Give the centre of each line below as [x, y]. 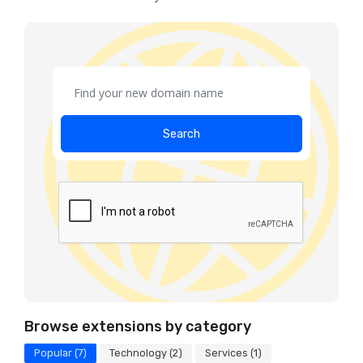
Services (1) [233, 353]
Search [181, 134]
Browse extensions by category [138, 327]
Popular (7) [60, 353]
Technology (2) [146, 353]
